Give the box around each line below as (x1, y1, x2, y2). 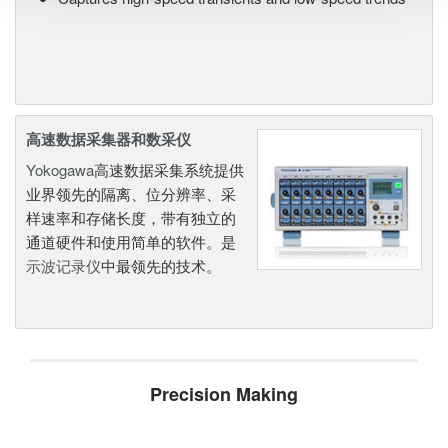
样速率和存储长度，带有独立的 (26, 207, 236, 229)
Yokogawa (26, 159, 94, 181)
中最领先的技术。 (101, 255, 221, 277)
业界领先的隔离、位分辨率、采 (26, 183, 236, 205)
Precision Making (150, 381, 298, 408)
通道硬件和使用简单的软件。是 (26, 231, 236, 253)
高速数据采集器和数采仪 (26, 128, 191, 151)
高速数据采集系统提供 (94, 159, 244, 181)
